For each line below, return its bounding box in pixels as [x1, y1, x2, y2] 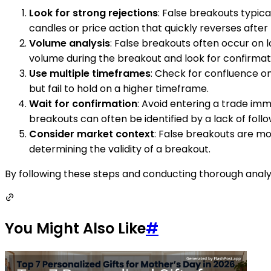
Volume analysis [29, 36, 110, 50]
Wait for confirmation [29, 96, 137, 111]
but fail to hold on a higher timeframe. [29, 81, 209, 96]
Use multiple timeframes [29, 66, 151, 80]
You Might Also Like [5, 218, 146, 239]
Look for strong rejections [29, 5, 158, 20]
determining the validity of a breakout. [29, 142, 211, 156]
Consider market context [29, 126, 154, 141]
